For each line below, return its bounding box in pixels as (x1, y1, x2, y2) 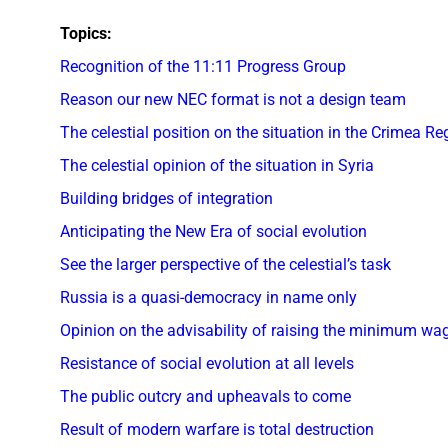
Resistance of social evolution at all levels (60, 353, 354, 373)
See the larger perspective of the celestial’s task (60, 254, 391, 274)
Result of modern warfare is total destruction (60, 419, 374, 439)
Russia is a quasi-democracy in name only (60, 287, 357, 307)
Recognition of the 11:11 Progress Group (60, 56, 346, 76)
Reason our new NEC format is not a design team (60, 89, 406, 109)
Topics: (60, 23, 112, 43)
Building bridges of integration (60, 188, 273, 208)
